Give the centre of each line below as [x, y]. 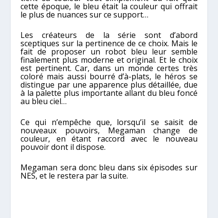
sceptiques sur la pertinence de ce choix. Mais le [109, 44]
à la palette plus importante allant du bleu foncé [109, 93]
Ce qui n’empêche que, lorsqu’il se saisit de [109, 122]
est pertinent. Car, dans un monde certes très [109, 68]
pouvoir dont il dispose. [63, 147]
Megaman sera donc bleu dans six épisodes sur [109, 168]
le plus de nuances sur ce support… [85, 14]
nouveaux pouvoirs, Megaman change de [109, 130]
